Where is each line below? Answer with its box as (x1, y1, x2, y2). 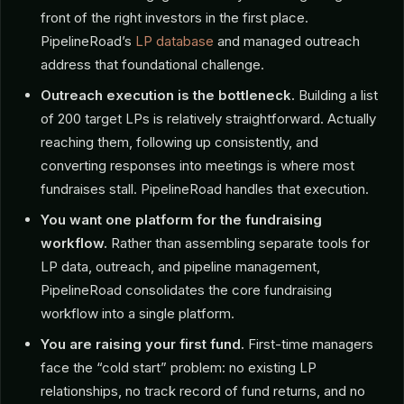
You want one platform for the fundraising (41, 211, 322, 229)
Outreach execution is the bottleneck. (41, 87, 295, 105)
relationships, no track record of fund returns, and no (41, 382, 365, 400)
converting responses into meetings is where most (41, 157, 354, 175)
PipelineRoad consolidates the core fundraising (41, 281, 332, 299)
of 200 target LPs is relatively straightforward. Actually (41, 110, 376, 128)
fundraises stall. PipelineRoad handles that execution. (41, 180, 369, 198)
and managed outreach (214, 32, 360, 50)
